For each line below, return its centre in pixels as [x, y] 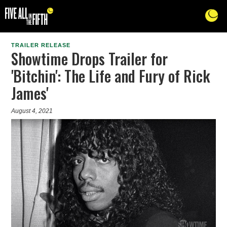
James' [30, 93]
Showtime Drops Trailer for [90, 59]
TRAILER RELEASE [41, 45]
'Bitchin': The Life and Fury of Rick [111, 76]
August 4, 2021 [32, 111]
